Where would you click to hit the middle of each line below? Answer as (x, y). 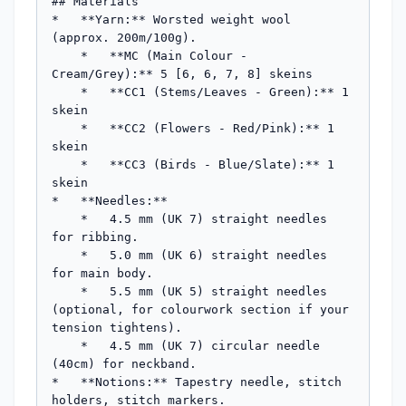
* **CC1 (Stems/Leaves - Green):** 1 (66, 92)
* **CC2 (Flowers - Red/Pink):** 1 (66, 128)
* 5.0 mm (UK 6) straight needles (66, 255)
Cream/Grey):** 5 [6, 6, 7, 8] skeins (182, 74)
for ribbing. (95, 237)
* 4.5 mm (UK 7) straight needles (66, 219)
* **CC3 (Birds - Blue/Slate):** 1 (66, 164)
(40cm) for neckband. (124, 364)
